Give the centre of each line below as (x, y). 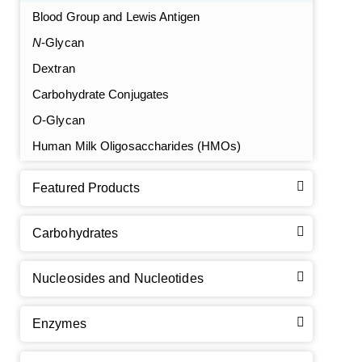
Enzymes (59, 324)
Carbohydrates (76, 233)
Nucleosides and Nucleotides (118, 278)
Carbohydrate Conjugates (101, 94)
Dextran (54, 68)
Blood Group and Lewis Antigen (116, 17)
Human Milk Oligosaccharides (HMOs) (137, 146)
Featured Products (86, 188)
